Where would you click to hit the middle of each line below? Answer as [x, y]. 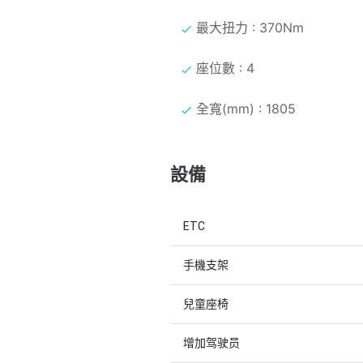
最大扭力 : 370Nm [250, 28]
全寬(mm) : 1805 [246, 109]
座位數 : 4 [225, 68]
